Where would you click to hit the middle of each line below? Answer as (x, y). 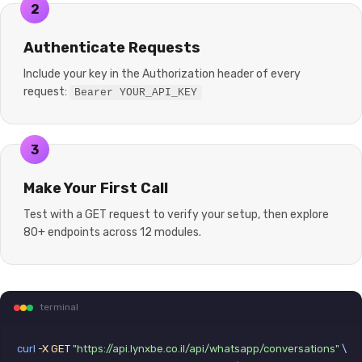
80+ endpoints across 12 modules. (112, 232)
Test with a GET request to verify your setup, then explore (176, 215)
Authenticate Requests (112, 48)
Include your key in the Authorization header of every (162, 74)
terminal (59, 307)
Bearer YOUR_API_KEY (136, 93)
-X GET (54, 349)
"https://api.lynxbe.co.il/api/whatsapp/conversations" (206, 349)
